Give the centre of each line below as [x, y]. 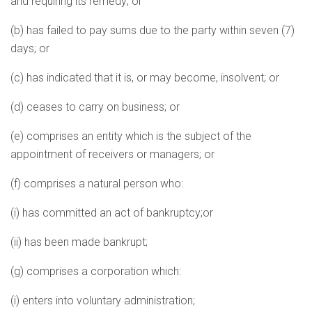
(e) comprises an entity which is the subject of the [131, 136]
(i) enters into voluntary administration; [103, 301]
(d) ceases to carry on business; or [95, 107]
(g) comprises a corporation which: [96, 271]
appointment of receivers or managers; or [112, 154]
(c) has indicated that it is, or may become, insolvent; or [145, 78]
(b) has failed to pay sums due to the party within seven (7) [153, 30]
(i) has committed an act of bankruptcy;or [112, 213]
